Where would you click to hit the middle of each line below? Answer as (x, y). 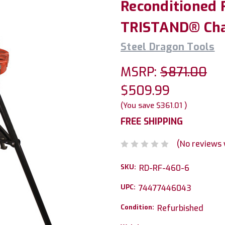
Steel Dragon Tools (168, 47)
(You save (137, 105)
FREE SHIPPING (152, 122)
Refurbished (180, 208)
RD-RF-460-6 (164, 168)
